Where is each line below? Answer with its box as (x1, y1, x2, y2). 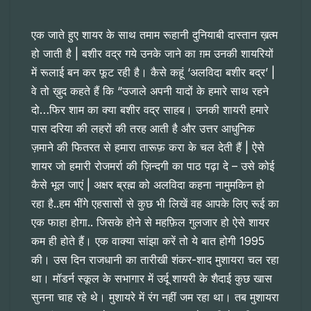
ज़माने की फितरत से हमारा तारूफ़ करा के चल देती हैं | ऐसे (31, 140, 264, 155)
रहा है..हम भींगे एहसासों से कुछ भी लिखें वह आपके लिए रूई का (31, 196, 279, 211)
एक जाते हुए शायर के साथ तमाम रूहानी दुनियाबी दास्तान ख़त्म (31, 28, 278, 42)
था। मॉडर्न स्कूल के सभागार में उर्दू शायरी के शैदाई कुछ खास (31, 271, 272, 286)
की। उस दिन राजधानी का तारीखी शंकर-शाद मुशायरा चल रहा (31, 253, 279, 267)
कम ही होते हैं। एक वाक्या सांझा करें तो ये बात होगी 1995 (31, 234, 264, 249)
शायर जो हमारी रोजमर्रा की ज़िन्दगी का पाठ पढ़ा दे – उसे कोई (31, 159, 274, 174)
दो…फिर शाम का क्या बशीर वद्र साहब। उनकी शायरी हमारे (31, 103, 269, 117)
